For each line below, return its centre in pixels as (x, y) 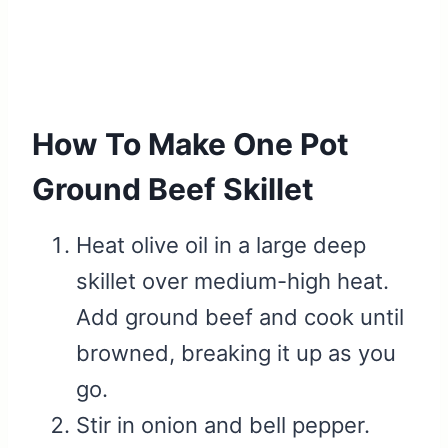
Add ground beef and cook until (240, 317)
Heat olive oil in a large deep (221, 245)
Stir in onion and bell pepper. (223, 425)
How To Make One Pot (190, 144)
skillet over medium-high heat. (232, 281)
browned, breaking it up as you (236, 353)
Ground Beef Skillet (173, 189)
